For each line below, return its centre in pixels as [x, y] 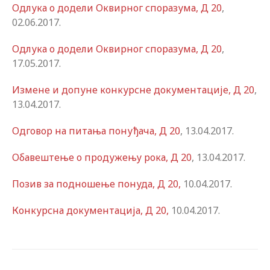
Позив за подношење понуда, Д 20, [96, 184]
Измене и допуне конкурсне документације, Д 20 [133, 90]
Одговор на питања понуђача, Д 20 [96, 131]
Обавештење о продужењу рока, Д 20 [102, 157]
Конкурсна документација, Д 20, [90, 210]
